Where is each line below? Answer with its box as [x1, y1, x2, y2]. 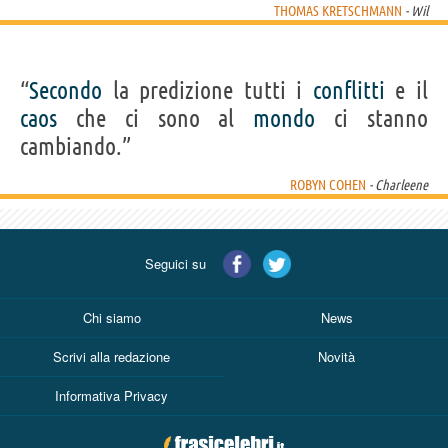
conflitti [312, 76, 385, 104]
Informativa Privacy [55, 385, 168, 405]
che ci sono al [57, 104, 254, 132]
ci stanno [315, 104, 429, 132]
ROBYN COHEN [290, 176, 366, 193]
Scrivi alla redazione [53, 346, 170, 366]
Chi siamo [82, 307, 141, 327]
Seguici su [145, 253, 206, 273]
